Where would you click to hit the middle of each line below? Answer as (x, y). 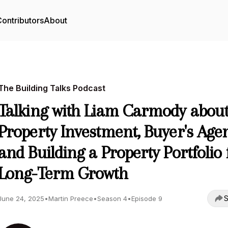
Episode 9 (147, 198)
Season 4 (112, 198)
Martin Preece (71, 198)
